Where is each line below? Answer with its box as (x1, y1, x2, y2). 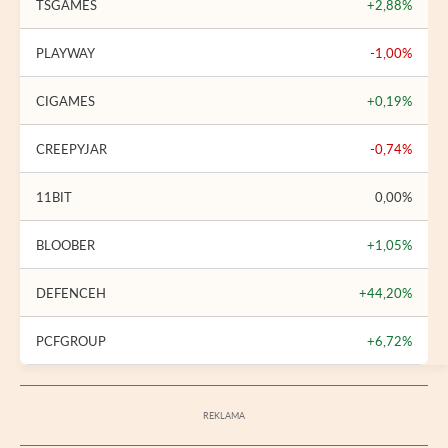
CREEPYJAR (36, 140, 107, 157)
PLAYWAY (36, 44, 95, 61)
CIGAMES (36, 92, 95, 109)
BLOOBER (36, 236, 95, 253)
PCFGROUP (36, 332, 106, 349)
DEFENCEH (36, 284, 106, 301)
